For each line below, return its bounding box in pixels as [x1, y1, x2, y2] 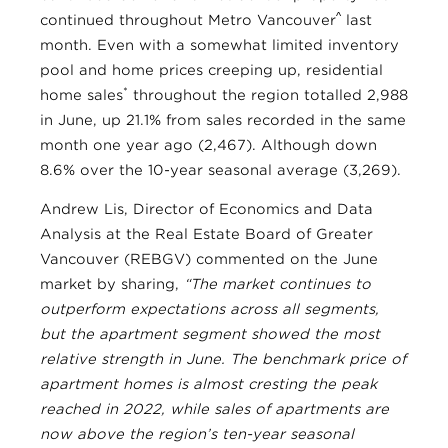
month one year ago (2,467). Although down [40, 136, 377, 153]
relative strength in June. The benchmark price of [40, 350, 406, 367]
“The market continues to [184, 275, 371, 292]
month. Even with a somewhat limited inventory [40, 36, 399, 53]
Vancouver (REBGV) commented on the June [40, 250, 378, 267]
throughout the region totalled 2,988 [128, 86, 408, 103]
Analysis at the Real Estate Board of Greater [40, 225, 373, 242]
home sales [40, 86, 123, 103]
